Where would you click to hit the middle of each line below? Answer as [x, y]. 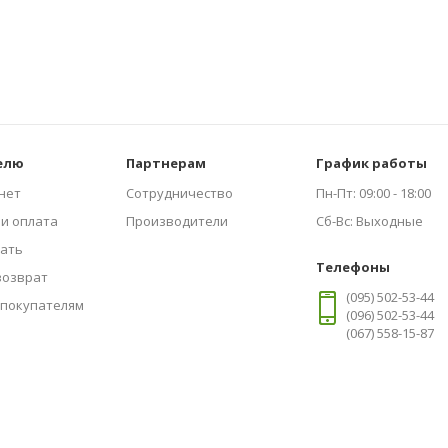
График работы [371, 163]
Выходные [388, 221]
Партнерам [166, 163]
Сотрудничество [180, 193]
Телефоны [353, 267]
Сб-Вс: [334, 221]
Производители [177, 221]
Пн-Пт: [336, 193]
